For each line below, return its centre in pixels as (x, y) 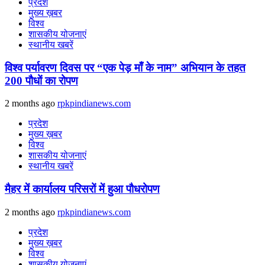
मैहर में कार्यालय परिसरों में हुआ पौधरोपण (82, 189)
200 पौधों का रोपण (41, 80)
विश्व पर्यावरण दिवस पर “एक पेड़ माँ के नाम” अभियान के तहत (125, 67)
